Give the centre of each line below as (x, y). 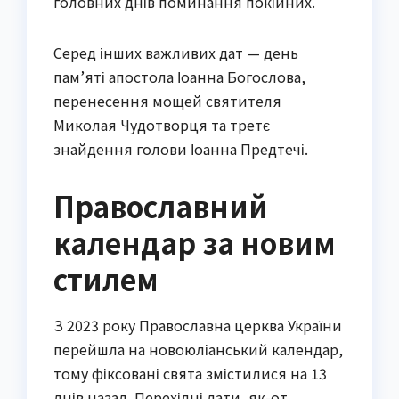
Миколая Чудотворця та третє (162, 125)
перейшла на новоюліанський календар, (198, 350)
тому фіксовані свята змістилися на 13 (190, 374)
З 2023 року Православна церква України (198, 326)
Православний (161, 206)
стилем (106, 279)
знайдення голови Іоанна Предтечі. (181, 149)
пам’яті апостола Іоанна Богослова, (179, 77)
